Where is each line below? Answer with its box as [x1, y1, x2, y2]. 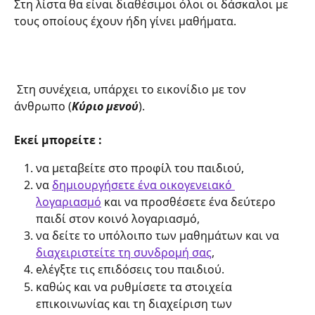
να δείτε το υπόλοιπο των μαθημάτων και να [36, 228, 282, 244]
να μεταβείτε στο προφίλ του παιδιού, [36, 160, 247, 176]
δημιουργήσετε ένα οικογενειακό [52, 177, 235, 193]
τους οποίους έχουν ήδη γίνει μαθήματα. [14, 13, 236, 30]
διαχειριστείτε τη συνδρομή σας [36, 245, 212, 261]
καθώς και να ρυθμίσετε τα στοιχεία [36, 278, 235, 295]
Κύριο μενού [72, 98, 139, 114]
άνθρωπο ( [14, 98, 72, 114]
